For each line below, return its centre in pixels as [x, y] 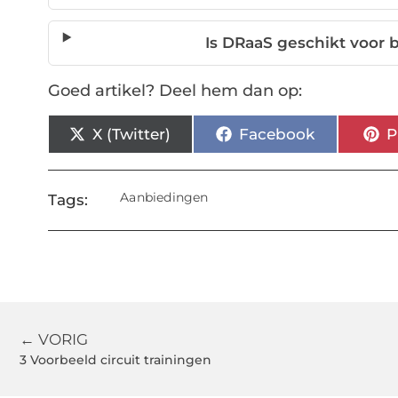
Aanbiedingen [164, 198]
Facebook [276, 134]
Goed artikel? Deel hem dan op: [175, 91]
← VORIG [54, 340]
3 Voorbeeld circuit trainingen [115, 360]
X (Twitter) [132, 134]
